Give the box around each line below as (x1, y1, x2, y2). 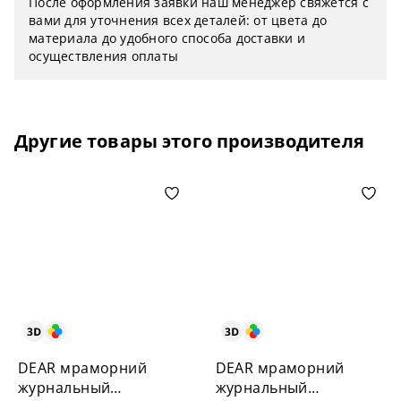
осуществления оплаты (29, 47, 178, 64)
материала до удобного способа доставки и (29, 30, 305, 47)
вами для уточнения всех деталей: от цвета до (29, 12, 327, 29)
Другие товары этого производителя (14, 129, 364, 153)
